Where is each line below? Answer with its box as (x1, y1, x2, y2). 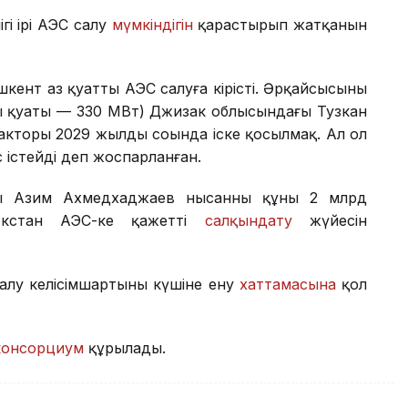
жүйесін (291, 211, 368, 230)
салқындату (204, 211, 292, 230)
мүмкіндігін (111, 15, 193, 35)
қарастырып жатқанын (192, 15, 368, 35)
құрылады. (84, 339, 166, 358)
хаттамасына (239, 275, 336, 294)
